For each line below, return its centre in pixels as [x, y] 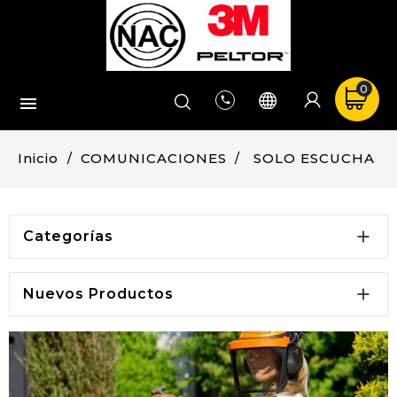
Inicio [39, 158]
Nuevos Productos [98, 294]
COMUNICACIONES [154, 158]
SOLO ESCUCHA [314, 158]
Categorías [68, 236]
